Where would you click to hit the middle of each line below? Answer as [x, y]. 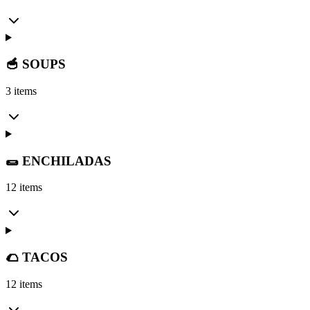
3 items [21, 91]
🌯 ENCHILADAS [58, 161]
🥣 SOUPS [36, 64]
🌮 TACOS [37, 257]
